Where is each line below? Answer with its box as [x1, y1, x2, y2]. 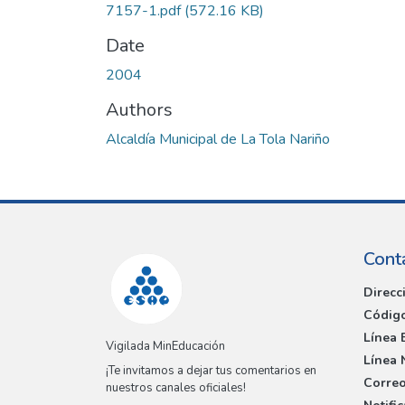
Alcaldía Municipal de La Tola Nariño [106, 128, 330, 149]
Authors [106, 97, 173, 122]
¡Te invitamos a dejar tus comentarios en [106, 363, 316, 380]
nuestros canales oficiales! [106, 380, 246, 397]
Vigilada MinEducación [106, 338, 225, 355]
